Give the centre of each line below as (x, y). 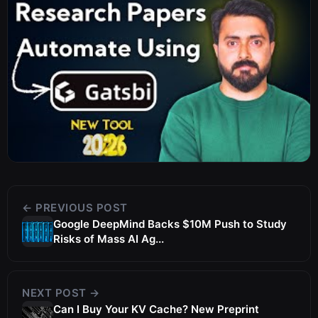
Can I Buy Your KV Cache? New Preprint (156, 309)
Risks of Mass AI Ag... (109, 239)
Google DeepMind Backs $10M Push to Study (170, 224)
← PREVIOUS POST (75, 208)
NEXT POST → (61, 293)
